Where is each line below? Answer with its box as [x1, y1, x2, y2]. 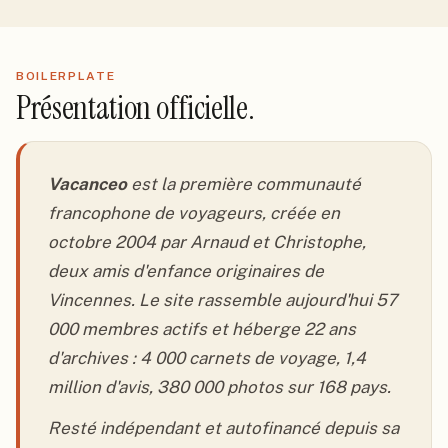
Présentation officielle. [16, 87, 255, 129]
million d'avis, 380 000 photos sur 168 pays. [48, 377, 391, 397]
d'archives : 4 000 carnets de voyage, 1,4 [48, 348, 366, 368]
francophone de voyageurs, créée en [48, 203, 340, 223]
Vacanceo [48, 174, 127, 194]
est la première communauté [127, 174, 361, 194]
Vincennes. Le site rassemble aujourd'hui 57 [48, 290, 397, 310]
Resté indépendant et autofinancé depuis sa [48, 418, 399, 438]
